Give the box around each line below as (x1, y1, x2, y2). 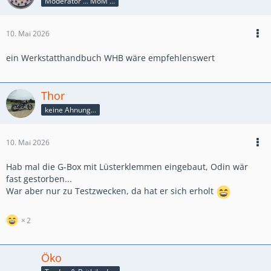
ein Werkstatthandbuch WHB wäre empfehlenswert (6, 52, 215, 64)
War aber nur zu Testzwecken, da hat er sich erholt (6, 185, 216, 197)
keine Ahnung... (45, 104, 96, 115)
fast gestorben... (6, 173, 72, 185)
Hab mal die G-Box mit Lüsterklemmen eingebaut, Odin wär (6, 161, 248, 173)
